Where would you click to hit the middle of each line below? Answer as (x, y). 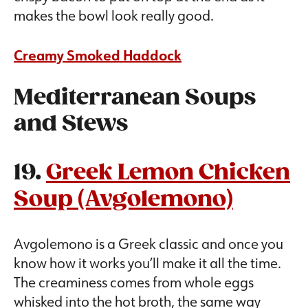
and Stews (71, 124)
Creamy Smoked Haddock (98, 55)
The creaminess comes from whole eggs (134, 282)
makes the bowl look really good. (115, 15)
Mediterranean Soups (135, 98)
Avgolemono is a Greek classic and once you (148, 244)
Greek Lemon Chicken (168, 173)
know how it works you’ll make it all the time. (147, 263)
